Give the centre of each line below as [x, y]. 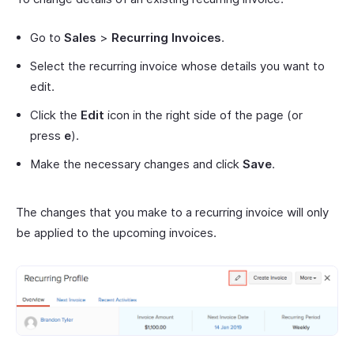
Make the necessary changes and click [136, 164]
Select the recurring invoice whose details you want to [177, 66]
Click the [55, 115]
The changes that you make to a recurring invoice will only [172, 212]
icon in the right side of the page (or [203, 115]
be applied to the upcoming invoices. [116, 233]
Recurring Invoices [166, 38]
